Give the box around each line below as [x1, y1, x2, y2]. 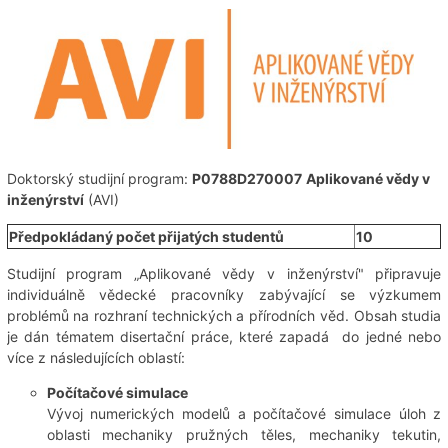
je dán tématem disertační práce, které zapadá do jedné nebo [6, 327, 442, 345]
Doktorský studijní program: [6, 169, 192, 187]
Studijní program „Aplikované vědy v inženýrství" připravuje [6, 264, 442, 282]
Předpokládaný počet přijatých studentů [8, 227, 284, 245]
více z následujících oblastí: [6, 348, 185, 366]
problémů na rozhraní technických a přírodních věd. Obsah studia [6, 306, 442, 324]
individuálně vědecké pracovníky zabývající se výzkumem [6, 285, 442, 303]
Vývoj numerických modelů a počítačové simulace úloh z [46, 404, 442, 422]
